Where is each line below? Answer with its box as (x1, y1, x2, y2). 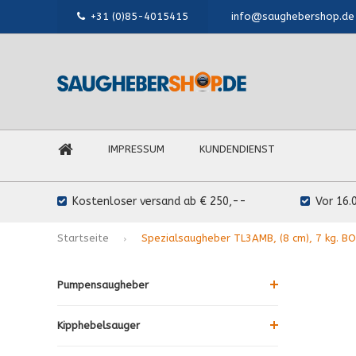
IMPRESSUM (108, 143, 164, 155)
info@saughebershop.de (231, 10, 354, 22)
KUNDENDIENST (199, 143, 275, 155)
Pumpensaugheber (57, 278, 149, 291)
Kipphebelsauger (57, 319, 140, 331)
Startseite (57, 231, 109, 244)
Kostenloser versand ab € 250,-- (72, 195, 246, 208)
